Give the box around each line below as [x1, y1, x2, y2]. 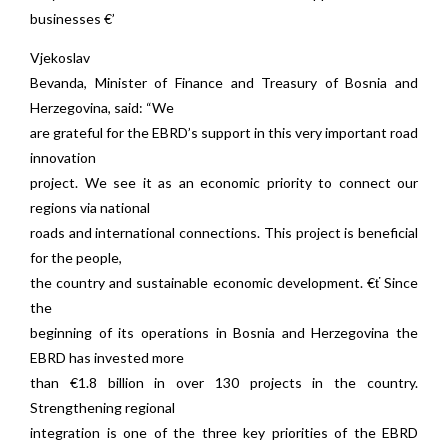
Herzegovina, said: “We [30, 99, 174, 117]
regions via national [30, 199, 150, 217]
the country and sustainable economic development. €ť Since [30, 274, 418, 292]
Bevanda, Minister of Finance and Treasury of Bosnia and [30, 74, 418, 92]
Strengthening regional [30, 399, 175, 417]
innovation [30, 149, 96, 167]
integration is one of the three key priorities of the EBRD [30, 424, 418, 442]
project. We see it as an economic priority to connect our [30, 174, 418, 192]
